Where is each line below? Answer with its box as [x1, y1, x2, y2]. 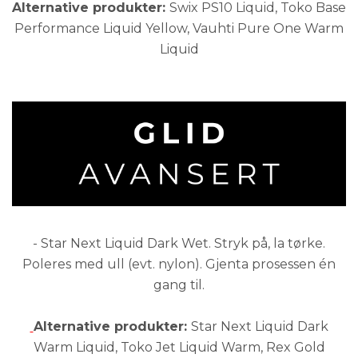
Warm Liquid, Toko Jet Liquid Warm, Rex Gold [33, 339, 325, 355]
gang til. [153, 276, 205, 292]
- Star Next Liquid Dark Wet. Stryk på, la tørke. [33, 235, 325, 251]
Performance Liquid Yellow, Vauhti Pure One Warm [14, 21, 344, 37]
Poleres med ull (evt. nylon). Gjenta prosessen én [22, 256, 336, 272]
